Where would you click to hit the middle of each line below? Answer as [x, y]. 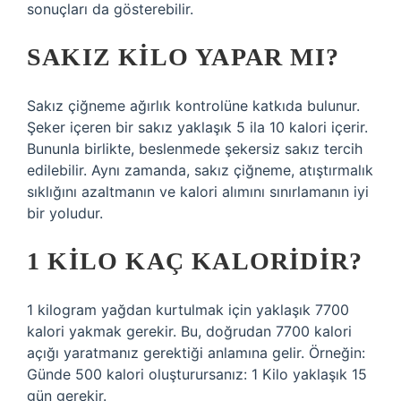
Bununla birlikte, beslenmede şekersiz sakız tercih [195, 149]
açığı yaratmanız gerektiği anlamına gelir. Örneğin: [196, 353]
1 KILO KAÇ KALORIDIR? [195, 261]
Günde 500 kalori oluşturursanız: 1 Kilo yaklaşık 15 [197, 374]
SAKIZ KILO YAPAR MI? [183, 57]
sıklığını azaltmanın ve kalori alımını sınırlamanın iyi [198, 192]
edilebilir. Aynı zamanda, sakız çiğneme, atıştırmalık [200, 170]
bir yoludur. [65, 213]
